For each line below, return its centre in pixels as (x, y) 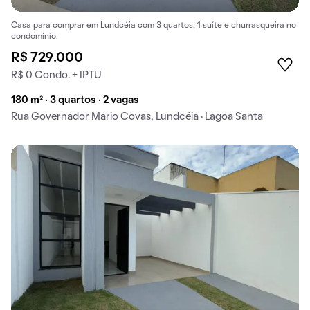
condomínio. (35, 37)
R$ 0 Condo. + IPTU (56, 76)
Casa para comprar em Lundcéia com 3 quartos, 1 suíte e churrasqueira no (154, 26)
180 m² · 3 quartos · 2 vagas (75, 101)
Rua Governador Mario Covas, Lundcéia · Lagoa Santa (137, 117)
